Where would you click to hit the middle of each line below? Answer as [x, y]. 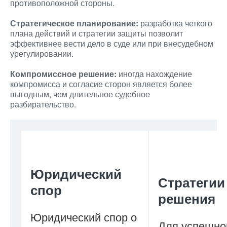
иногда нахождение [154, 74]
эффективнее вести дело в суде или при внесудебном [112, 43]
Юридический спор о [84, 217]
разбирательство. [43, 104]
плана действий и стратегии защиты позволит [97, 33]
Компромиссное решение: [63, 74]
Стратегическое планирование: [74, 23]
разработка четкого [175, 23]
